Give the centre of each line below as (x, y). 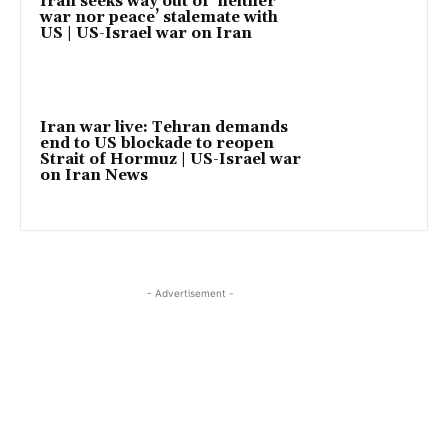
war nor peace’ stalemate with (159, 17)
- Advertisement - (190, 293)
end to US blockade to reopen (157, 143)
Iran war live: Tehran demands (164, 127)
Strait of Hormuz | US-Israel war (170, 159)
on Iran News (94, 175)
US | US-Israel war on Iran (146, 33)
